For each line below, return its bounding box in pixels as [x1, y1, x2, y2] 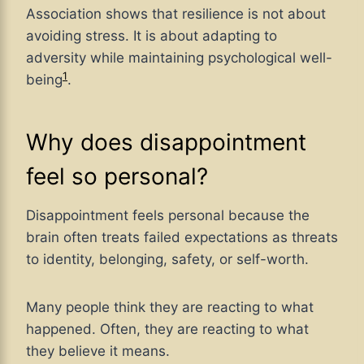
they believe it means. [26, 343, 170, 360]
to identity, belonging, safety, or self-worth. [26, 251, 309, 268]
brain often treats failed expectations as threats [26, 229, 338, 246]
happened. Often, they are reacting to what [26, 321, 309, 338]
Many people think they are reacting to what [26, 299, 314, 316]
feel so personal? [26, 162, 208, 191]
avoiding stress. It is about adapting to [26, 28, 277, 45]
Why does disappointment [26, 128, 306, 157]
